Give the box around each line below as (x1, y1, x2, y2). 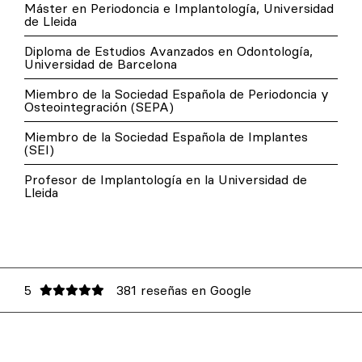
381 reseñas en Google (116, 282, 251, 299)
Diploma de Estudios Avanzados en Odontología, (24, 43, 313, 60)
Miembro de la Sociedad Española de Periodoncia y (24, 86, 329, 103)
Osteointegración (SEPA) (24, 99, 174, 116)
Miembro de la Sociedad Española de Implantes (24, 128, 308, 145)
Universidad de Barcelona (24, 56, 177, 73)
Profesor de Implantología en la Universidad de (24, 171, 307, 188)
